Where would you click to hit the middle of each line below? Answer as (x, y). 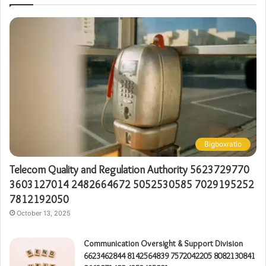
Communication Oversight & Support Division (163, 243)
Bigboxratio (223, 144)
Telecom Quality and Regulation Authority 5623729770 (129, 170)
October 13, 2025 (44, 213)
